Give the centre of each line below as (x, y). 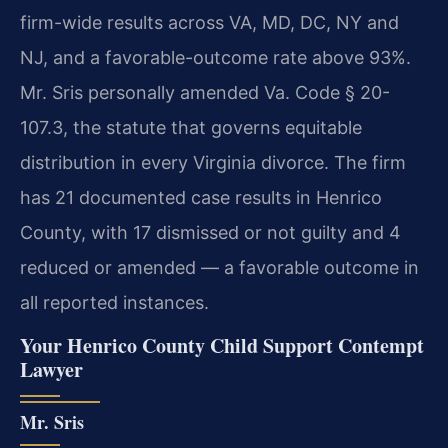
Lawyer (51, 370)
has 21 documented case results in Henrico (201, 197)
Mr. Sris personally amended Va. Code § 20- (205, 92)
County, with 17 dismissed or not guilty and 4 (210, 232)
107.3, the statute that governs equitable (191, 127)
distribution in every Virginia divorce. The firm (213, 162)
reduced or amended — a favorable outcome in (219, 267)
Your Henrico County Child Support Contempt (222, 346)
